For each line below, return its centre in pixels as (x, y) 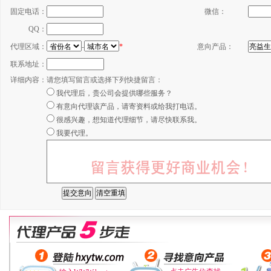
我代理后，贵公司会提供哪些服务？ (114, 93)
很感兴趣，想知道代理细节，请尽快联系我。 (129, 120)
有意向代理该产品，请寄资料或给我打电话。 (129, 106)
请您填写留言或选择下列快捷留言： (105, 80)
